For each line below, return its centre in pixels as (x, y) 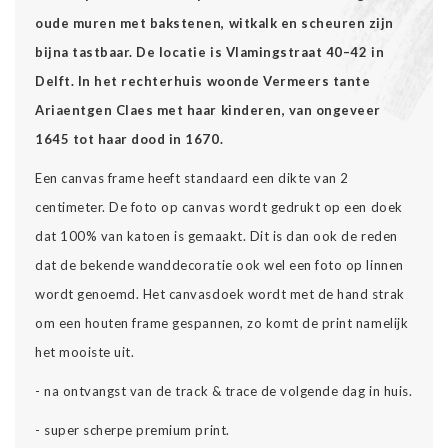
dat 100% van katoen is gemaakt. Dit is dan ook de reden (216, 235)
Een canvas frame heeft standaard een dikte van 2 (192, 177)
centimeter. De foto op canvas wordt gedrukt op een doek (219, 206)
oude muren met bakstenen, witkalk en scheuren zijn (214, 22)
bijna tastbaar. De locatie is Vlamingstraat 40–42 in (210, 51)
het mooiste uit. (85, 351)
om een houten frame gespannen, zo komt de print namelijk (222, 322)
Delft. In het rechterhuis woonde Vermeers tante (203, 80)
